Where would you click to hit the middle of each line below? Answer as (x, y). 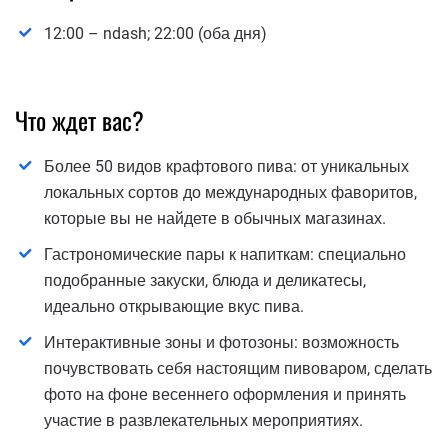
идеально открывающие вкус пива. (174, 307)
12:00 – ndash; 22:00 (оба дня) (155, 33)
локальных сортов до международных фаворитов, (230, 193)
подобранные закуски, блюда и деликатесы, (205, 281)
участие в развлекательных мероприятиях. (203, 421)
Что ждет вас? (79, 119)
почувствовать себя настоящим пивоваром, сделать (238, 369)
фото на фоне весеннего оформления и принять (225, 395)
